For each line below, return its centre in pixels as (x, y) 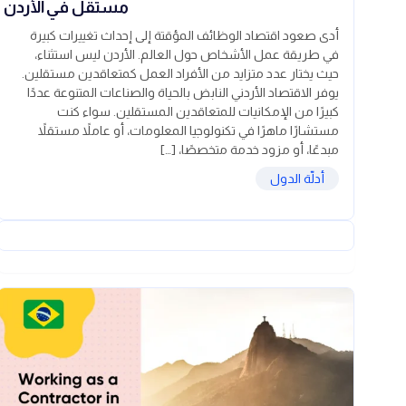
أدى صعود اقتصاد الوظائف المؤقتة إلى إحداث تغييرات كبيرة (184, 36)
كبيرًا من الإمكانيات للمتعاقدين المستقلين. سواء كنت (198, 112)
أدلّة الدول (297, 179)
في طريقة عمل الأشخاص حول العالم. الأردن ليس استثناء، (187, 55)
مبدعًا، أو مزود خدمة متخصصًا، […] (250, 150)
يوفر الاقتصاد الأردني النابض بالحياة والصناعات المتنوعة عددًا (183, 93)
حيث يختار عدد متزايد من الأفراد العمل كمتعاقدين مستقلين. (180, 74)
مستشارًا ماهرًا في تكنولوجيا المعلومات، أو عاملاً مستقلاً (188, 131)
